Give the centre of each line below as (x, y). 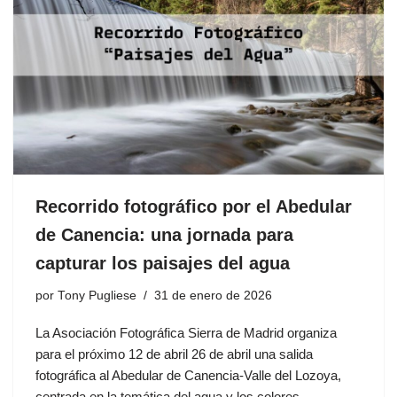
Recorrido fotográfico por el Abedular (194, 206)
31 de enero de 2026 (213, 295)
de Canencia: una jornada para (164, 234)
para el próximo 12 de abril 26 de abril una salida (174, 354)
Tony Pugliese (97, 295)
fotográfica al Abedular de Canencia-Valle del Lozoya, (188, 375)
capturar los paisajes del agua (163, 263)
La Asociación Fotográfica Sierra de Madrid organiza (186, 332)
